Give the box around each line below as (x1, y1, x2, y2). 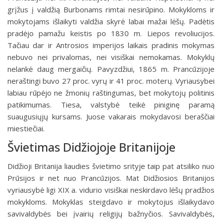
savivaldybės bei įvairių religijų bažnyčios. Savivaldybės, (7, 209, 215, 219)
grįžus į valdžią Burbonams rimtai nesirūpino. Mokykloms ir (7, 4, 215, 14)
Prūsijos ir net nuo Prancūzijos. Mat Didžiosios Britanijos (7, 173, 215, 183)
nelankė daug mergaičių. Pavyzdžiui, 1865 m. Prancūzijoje (7, 64, 215, 74)
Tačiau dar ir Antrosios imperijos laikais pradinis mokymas (7, 40, 215, 50)
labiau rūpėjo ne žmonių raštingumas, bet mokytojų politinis (7, 88, 215, 98)
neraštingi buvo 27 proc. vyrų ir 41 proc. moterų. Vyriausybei (7, 76, 215, 86)
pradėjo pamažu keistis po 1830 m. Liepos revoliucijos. (7, 28, 215, 38)
